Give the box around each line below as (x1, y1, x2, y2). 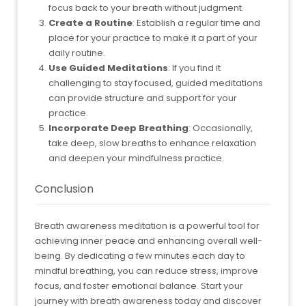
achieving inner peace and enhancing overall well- (35, 234, 262, 247)
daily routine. (48, 46, 105, 59)
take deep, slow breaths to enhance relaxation (48, 136, 256, 150)
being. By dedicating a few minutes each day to (35, 249, 245, 262)
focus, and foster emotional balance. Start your (35, 279, 243, 292)
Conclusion (35, 180, 94, 197)
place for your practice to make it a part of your (48, 31, 258, 44)
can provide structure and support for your (48, 91, 237, 105)
